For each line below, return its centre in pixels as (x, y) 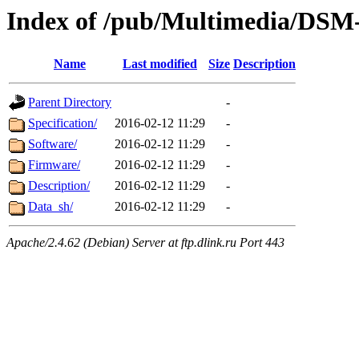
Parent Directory (70, 103)
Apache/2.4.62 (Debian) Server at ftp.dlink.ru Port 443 (145, 243)
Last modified (160, 64)
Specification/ (63, 123)
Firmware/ (54, 165)
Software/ (52, 144)
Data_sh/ (50, 207)
